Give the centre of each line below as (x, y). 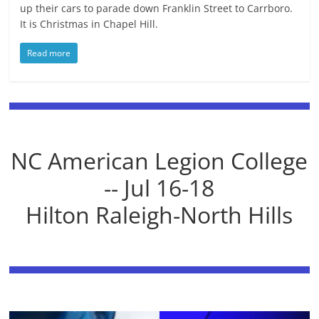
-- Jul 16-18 (159, 187)
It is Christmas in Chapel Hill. (89, 24)
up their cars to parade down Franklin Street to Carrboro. (157, 8)
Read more (49, 53)
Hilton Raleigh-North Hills (159, 214)
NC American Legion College (159, 160)
